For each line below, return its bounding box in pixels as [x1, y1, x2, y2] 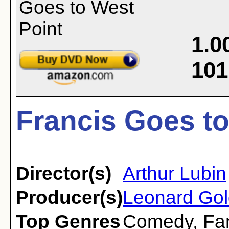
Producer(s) [16, 187, 123, 208]
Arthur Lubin [123, 163, 226, 184]
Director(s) [16, 163, 111, 184]
